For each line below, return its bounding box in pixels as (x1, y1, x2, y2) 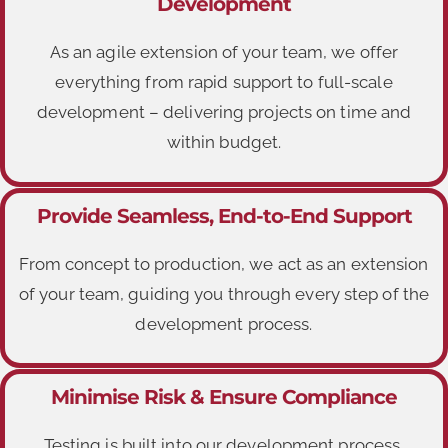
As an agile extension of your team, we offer (49, 42, 399, 63)
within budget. (166, 132, 282, 153)
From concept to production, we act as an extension (19, 253, 429, 274)
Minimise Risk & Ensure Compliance (51, 384, 397, 409)
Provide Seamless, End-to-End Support (36, 203, 412, 228)
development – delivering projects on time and (36, 102, 412, 123)
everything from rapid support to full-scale (55, 72, 393, 93)
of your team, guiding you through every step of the (18, 283, 430, 304)
